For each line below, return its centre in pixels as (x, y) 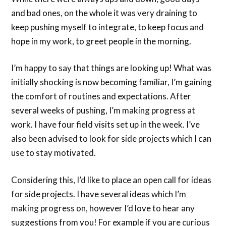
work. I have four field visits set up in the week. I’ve (106, 125)
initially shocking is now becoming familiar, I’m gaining (112, 82)
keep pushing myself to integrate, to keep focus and (108, 27)
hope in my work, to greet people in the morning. (101, 41)
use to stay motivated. (54, 153)
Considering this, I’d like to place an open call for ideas (111, 180)
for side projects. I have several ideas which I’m (99, 194)
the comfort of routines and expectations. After (101, 96)
